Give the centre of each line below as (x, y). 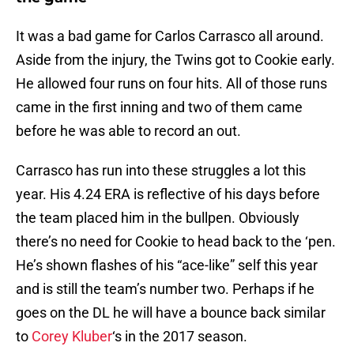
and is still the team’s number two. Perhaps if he (165, 289)
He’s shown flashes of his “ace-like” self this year (167, 265)
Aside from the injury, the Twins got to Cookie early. (175, 60)
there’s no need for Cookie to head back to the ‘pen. (176, 242)
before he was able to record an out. (128, 131)
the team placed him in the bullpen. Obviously (158, 218)
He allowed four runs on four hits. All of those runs (171, 84)
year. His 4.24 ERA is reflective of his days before (168, 194)
